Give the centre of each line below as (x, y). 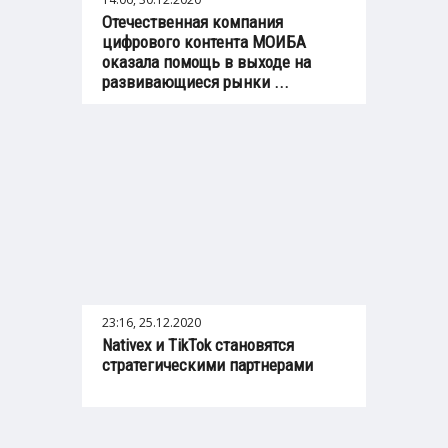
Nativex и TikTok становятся (198, 345)
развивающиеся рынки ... (195, 82)
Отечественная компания (192, 22)
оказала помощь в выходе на (206, 62)
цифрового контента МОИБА (204, 42)
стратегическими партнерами (207, 365)
